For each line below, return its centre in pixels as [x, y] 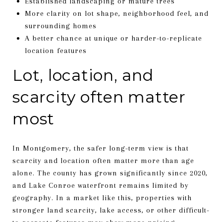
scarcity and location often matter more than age [103, 160]
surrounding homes [60, 26]
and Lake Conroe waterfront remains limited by [101, 185]
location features [55, 50]
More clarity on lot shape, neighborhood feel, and [116, 13]
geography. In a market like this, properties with [102, 197]
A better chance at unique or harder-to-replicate [113, 38]
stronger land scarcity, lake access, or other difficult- [111, 210]
